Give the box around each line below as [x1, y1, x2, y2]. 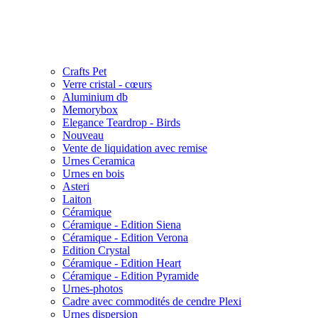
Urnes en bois [62, 168, 124, 180]
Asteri [62, 180, 89, 192]
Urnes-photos [62, 283, 123, 295]
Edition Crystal [62, 244, 130, 256]
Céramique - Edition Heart [62, 257, 181, 269]
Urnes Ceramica [62, 155, 135, 167]
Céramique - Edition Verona [62, 231, 188, 243]
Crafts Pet [62, 65, 106, 77]
